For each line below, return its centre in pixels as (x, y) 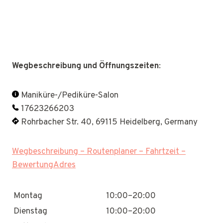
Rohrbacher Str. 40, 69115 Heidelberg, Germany (108, 122)
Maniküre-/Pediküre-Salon (69, 96)
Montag (28, 196)
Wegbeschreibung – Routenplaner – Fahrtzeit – (99, 152)
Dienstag (30, 212)
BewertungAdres (44, 165)
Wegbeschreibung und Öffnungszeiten (85, 66)
